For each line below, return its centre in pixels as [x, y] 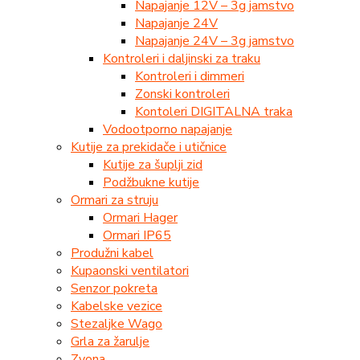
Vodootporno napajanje [168, 129]
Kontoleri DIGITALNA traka [214, 111]
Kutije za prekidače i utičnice [149, 147]
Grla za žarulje [110, 341]
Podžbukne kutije [151, 182]
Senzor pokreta [114, 288]
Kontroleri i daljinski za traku [182, 58]
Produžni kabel [112, 253]
